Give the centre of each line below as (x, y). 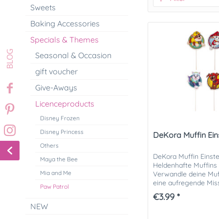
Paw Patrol (55, 186)
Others (49, 145)
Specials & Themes (65, 40)
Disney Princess (62, 132)
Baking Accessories (65, 23)
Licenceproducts (65, 104)
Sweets (43, 7)
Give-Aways (56, 88)
